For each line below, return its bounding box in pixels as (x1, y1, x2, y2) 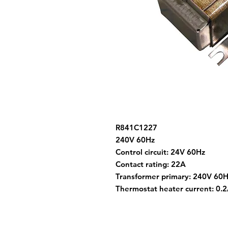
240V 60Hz (116, 135, 155, 145)
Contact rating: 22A (116, 159, 186, 169)
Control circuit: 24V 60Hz (116, 147, 205, 157)
